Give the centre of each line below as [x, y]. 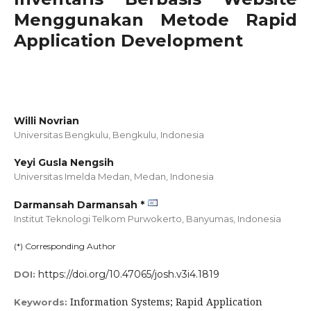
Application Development [128, 41]
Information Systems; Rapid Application [166, 302]
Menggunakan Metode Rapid [155, 20]
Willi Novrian [47, 121]
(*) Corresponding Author [65, 246]
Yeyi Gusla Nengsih [64, 162]
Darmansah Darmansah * [79, 205]
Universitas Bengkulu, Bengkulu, [87, 135]
